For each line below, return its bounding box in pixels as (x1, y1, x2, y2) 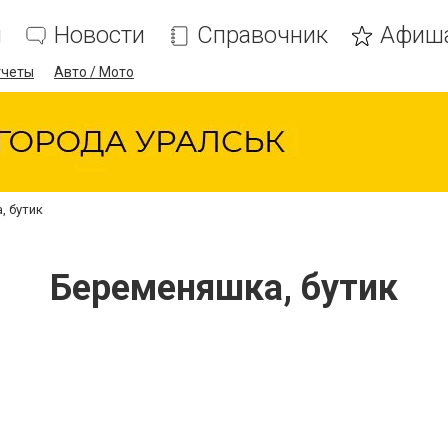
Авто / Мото (54, 64, 134, 80)
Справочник (197, 21, 328, 49)
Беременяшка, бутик (50, 267, 398, 309)
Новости (54, 21, 145, 49)
